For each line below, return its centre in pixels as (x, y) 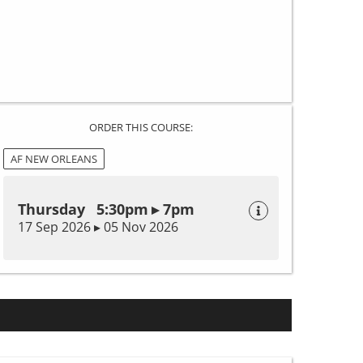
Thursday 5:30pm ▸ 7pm (106, 209)
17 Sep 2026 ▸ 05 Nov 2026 (98, 227)
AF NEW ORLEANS (54, 159)
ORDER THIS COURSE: (141, 128)
